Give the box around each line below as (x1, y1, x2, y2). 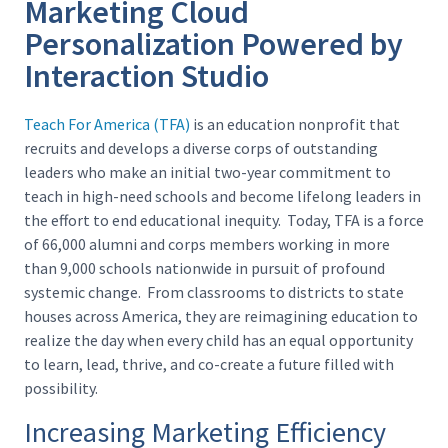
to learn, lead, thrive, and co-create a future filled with (24, 354, 394, 374)
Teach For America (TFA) (24, 114, 190, 134)
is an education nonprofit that (190, 114, 400, 134)
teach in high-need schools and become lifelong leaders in (24, 186, 421, 206)
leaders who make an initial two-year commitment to (24, 162, 391, 182)
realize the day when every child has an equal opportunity (24, 330, 413, 350)
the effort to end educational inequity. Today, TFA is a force (24, 210, 424, 230)
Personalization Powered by (24, 24, 403, 64)
